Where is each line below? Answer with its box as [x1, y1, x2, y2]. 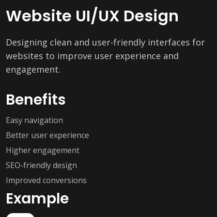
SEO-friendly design [6, 160, 77, 170]
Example [6, 188, 69, 209]
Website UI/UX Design [6, 5, 179, 27]
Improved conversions [6, 175, 87, 186]
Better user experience [6, 130, 89, 140]
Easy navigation [6, 115, 63, 125]
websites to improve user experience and [6, 50, 179, 62]
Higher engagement [6, 145, 79, 155]
